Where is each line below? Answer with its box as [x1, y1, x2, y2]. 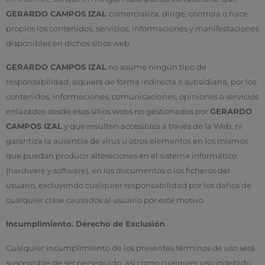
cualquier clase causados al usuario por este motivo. [6, 196, 205, 205]
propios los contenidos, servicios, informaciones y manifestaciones [6, 24, 259, 34]
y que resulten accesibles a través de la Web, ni [62, 122, 243, 131]
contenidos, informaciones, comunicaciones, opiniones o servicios [6, 92, 258, 102]
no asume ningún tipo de [106, 63, 206, 72]
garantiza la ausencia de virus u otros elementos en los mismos [6, 137, 248, 146]
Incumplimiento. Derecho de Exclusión [6, 219, 165, 229]
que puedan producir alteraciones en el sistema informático [6, 151, 237, 161]
